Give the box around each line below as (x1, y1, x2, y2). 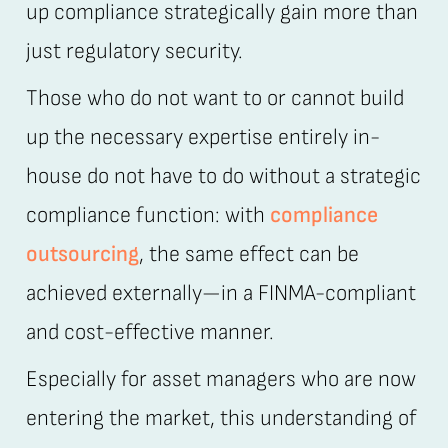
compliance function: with (25, 201, 270, 229)
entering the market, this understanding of (25, 404, 417, 432)
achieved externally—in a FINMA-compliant (25, 279, 416, 307)
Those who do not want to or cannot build (25, 84, 404, 112)
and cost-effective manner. (25, 318, 274, 346)
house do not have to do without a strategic (25, 162, 421, 190)
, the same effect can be (138, 240, 359, 268)
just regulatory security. (25, 37, 243, 65)
